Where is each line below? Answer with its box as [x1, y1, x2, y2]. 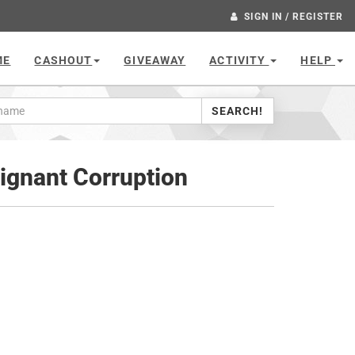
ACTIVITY [209, 54, 269, 67]
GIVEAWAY [124, 54, 186, 67]
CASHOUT [34, 54, 93, 67]
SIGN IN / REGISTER [243, 11, 343, 22]
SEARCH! [211, 105, 264, 117]
